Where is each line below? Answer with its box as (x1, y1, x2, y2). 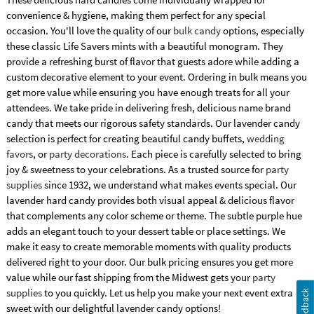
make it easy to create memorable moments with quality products (6, 240, 291, 254)
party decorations (48, 147, 126, 161)
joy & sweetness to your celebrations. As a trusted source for (6, 163, 266, 177)
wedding (246, 132, 285, 146)
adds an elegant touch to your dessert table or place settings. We (6, 224, 285, 238)
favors (6, 147, 33, 161)
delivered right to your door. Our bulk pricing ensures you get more (6, 255, 293, 269)
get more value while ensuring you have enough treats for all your (6, 86, 289, 100)
